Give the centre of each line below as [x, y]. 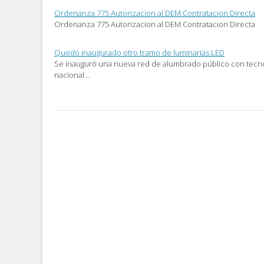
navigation [97, 150]
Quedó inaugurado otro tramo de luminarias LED [139, 53]
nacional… [72, 75]
